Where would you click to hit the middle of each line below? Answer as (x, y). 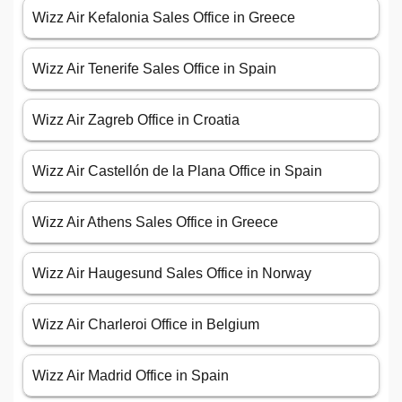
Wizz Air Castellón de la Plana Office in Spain (177, 171)
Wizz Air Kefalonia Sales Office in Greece (164, 18)
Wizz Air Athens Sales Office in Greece (155, 223)
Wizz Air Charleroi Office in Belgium (146, 325)
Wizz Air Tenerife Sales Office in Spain (154, 69)
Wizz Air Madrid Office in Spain (131, 376)
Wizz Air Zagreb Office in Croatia (136, 120)
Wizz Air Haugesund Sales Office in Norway (172, 274)
